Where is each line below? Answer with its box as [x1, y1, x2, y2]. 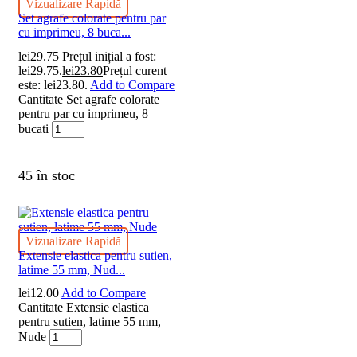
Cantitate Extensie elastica [18, 300, 149, 314]
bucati [18, 121, 49, 135]
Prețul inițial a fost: [62, 49, 156, 63]
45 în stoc [18, 167, 75, 183]
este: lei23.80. [18, 77, 88, 92]
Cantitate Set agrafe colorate [18, 92, 159, 106]
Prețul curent [103, 63, 167, 77]
